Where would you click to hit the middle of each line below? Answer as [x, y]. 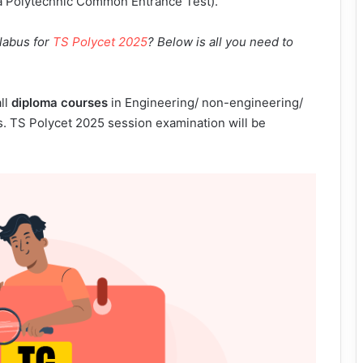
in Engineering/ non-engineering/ [205, 102]
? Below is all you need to [220, 42]
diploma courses [60, 102]
